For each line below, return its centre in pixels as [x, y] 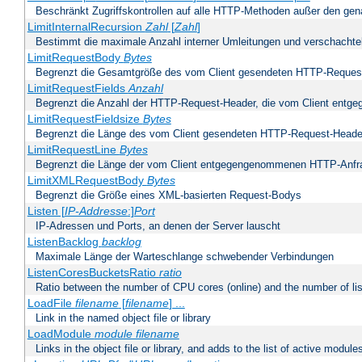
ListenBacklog [64, 242]
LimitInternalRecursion [86, 27]
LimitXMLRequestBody [87, 181]
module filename [137, 334]
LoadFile [51, 303]
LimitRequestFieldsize [85, 119]
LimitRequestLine [73, 150]
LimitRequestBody [75, 58]
